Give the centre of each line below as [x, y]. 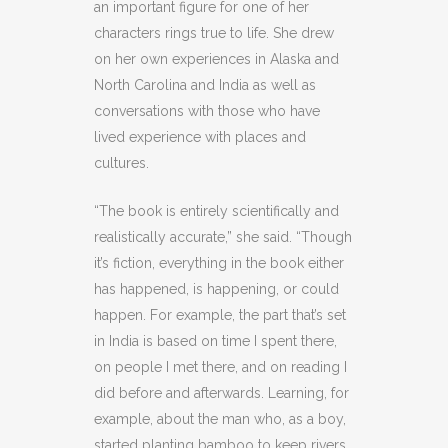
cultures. [121, 162]
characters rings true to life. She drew [214, 32]
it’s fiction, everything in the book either [219, 262]
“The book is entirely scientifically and [216, 210]
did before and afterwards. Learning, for [221, 392]
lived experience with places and [200, 136]
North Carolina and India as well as [205, 84]
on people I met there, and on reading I [220, 366]
